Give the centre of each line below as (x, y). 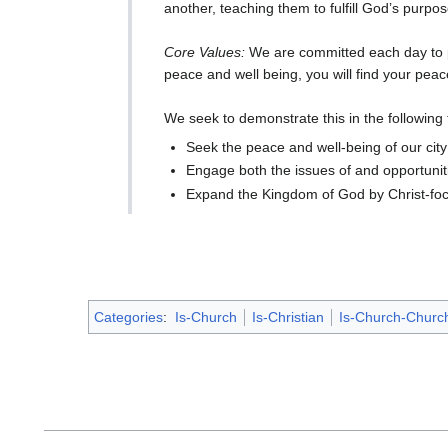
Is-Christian (287, 317)
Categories (128, 317)
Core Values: (204, 52)
